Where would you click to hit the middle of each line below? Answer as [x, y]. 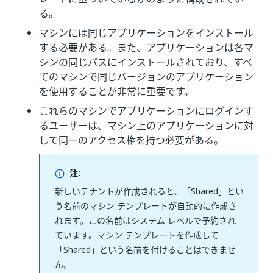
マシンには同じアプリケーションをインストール [146, 33]
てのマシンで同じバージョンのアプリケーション [146, 77]
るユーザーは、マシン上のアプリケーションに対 [146, 126]
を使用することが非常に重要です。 [116, 91]
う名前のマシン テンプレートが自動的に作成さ [146, 206]
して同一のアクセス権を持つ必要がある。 [131, 140]
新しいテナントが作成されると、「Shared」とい [149, 191]
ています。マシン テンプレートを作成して [137, 235]
